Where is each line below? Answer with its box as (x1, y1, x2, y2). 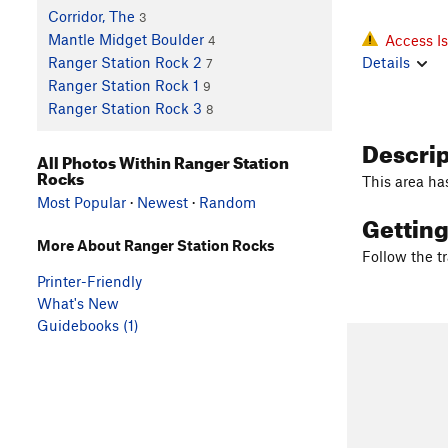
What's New (37, 293, 119, 312)
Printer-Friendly (37, 271, 142, 290)
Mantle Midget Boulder (47, 30, 204, 49)
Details (362, 53, 410, 71)
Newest (137, 192, 188, 211)
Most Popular (37, 192, 126, 211)
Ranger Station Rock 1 (47, 76, 199, 95)
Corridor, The (47, 7, 135, 26)
